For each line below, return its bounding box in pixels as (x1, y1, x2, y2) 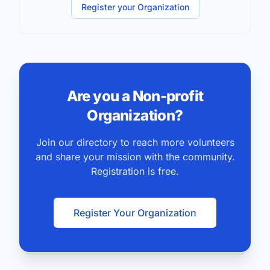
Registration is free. (91, 165, 179, 177)
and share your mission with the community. (35, 151, 235, 163)
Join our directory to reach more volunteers (36, 136, 234, 148)
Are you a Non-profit (66, 87, 204, 105)
